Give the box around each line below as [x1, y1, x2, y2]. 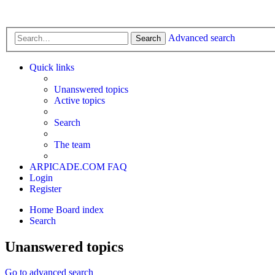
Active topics [54, 95, 105, 106]
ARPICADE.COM [29, 161, 105, 172]
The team [54, 139, 90, 150]
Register [29, 183, 61, 194]
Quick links [29, 61, 74, 72]
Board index [56, 204, 104, 215]
